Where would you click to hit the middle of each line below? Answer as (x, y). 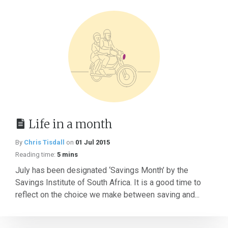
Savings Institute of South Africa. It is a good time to (108, 182)
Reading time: (35, 154)
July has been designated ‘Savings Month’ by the (102, 170)
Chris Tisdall (44, 142)
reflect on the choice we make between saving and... (107, 195)
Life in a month (70, 124)
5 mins (67, 154)
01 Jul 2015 (93, 142)
